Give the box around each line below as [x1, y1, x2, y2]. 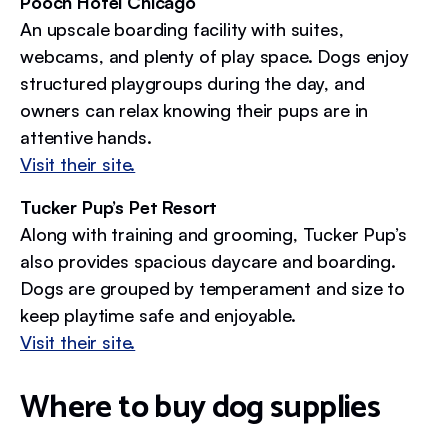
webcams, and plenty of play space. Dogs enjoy [20, 44, 409, 67]
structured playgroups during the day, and [20, 71, 365, 94]
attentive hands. [20, 125, 152, 148]
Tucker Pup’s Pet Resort [20, 195, 218, 218]
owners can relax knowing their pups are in [20, 98, 369, 121]
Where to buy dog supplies [20, 381, 380, 434]
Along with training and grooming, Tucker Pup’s [20, 222, 407, 245]
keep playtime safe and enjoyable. [20, 303, 296, 326]
